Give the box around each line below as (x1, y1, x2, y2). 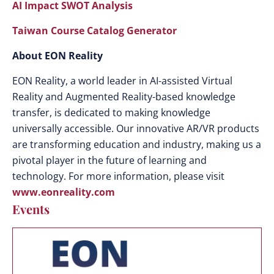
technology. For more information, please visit (12, 169, 224, 183)
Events (12, 201, 50, 217)
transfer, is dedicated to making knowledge (12, 106, 210, 119)
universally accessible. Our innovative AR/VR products (12, 122, 259, 135)
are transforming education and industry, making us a (12, 138, 261, 151)
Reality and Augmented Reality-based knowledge (12, 90, 235, 103)
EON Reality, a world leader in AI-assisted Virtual (12, 74, 232, 87)
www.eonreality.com (12, 185, 115, 199)
